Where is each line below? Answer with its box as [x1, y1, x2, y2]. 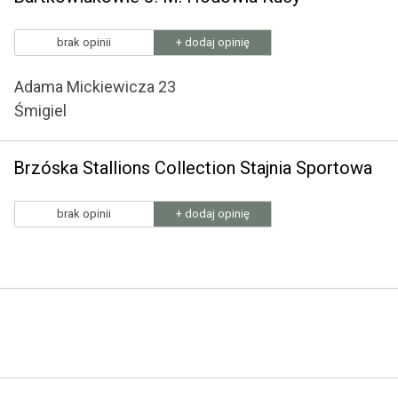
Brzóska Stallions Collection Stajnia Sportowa [13, 157, 372, 179]
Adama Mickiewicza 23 [14, 77, 176, 96]
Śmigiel [14, 101, 67, 120]
